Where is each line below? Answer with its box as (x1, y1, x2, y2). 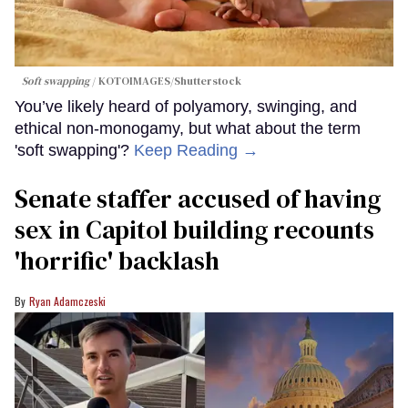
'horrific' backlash (15, 242, 219, 278)
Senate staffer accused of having (15, 180, 381, 216)
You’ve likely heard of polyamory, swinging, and (15, 97, 357, 116)
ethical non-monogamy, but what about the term (15, 118, 361, 138)
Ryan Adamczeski (29, 292, 106, 309)
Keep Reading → (134, 140, 259, 159)
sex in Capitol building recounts (15, 211, 374, 247)
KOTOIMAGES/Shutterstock (98, 73, 241, 88)
